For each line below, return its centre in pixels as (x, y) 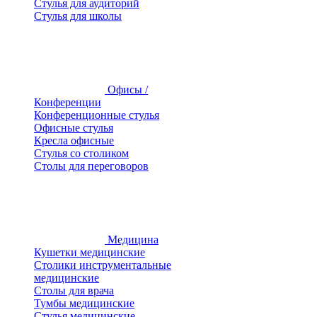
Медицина (133, 240)
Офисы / (128, 90)
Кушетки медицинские (90, 252)
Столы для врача (74, 290)
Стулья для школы (78, 16)
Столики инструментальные (103, 265)
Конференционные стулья (97, 115)
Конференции (68, 102)
